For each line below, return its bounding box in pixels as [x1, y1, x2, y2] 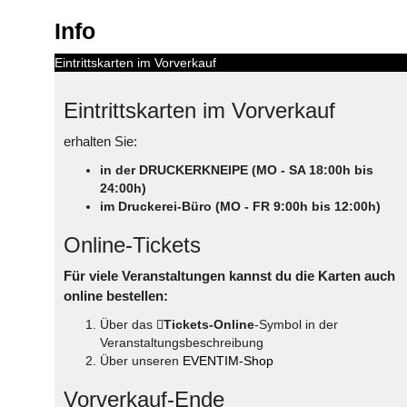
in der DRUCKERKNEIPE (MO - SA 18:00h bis [100, 162, 373, 177]
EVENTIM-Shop [183, 352, 273, 368]
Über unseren [100, 352, 183, 368]
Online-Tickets [64, 232, 201, 257]
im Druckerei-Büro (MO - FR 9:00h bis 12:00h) [100, 198, 381, 213]
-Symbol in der [254, 316, 338, 332]
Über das [100, 316, 156, 332]
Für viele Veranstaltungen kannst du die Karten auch [64, 267, 395, 283]
